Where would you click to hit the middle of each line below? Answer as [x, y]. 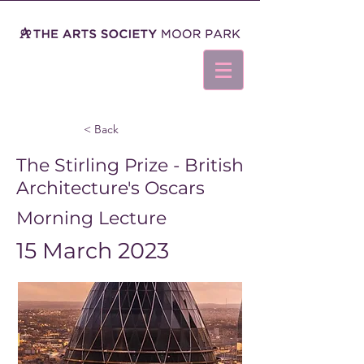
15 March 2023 [93, 251]
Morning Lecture [91, 218]
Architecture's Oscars [110, 188]
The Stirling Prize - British [130, 165]
